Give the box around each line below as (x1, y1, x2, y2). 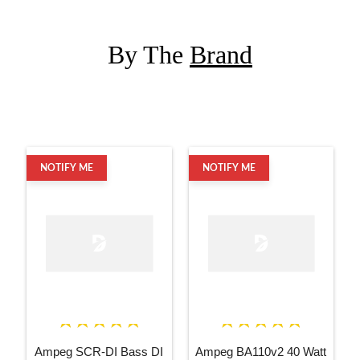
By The (108, 40, 190, 69)
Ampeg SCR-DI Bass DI (35, 344, 164, 358)
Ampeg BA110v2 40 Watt (195, 344, 327, 358)
